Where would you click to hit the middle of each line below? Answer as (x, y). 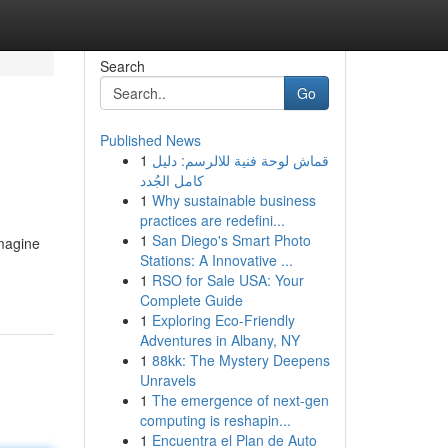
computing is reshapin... (215, 420)
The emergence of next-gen (240, 400)
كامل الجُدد (171, 180)
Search (122, 66)
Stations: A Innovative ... (216, 260)
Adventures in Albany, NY (219, 340)
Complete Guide (191, 300)
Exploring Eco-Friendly (223, 320)
